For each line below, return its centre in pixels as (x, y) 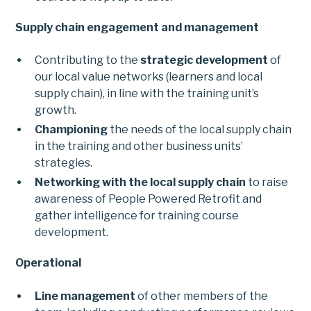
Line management (85, 296)
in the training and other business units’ (139, 146)
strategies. (64, 163)
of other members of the (202, 296)
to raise (267, 183)
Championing (73, 130)
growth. (56, 110)
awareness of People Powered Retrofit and (149, 199)
